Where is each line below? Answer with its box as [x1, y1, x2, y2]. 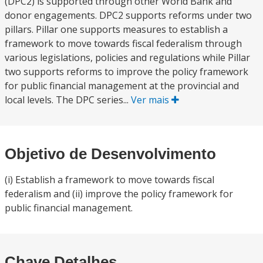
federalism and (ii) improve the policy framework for [5, 187, 233, 200]
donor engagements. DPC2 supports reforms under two [5, 9, 252, 22]
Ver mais [131, 93, 171, 106]
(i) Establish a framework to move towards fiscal [5, 173, 214, 186]
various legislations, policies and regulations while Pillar [5, 51, 250, 64]
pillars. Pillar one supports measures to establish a [5, 23, 228, 36]
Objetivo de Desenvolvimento [5, 145, 216, 163]
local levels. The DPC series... [5, 93, 131, 106]
